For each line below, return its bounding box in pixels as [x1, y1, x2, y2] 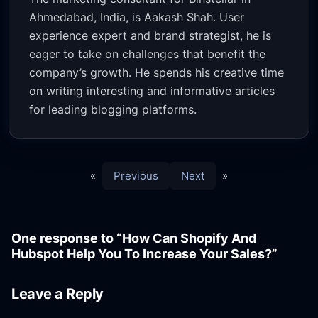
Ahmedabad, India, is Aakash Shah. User [29, 10, 245, 25]
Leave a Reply [11, 285, 104, 303]
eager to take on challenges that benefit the [29, 47, 266, 62]
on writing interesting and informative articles [29, 84, 275, 99]
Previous [114, 169, 158, 183]
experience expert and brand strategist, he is [29, 28, 272, 43]
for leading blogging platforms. [29, 102, 197, 117]
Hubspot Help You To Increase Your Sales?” [11, 246, 278, 262]
